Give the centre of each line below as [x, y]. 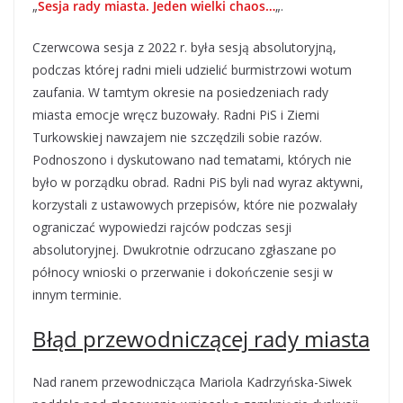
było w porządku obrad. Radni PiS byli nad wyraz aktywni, [198, 182]
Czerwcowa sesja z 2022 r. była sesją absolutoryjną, [184, 47]
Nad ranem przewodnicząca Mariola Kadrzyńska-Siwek [192, 382]
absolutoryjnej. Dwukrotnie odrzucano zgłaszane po [184, 250]
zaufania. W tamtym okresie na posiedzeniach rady [180, 92]
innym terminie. [77, 295]
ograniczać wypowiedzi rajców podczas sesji [162, 227]
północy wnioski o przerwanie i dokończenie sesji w [183, 272]
